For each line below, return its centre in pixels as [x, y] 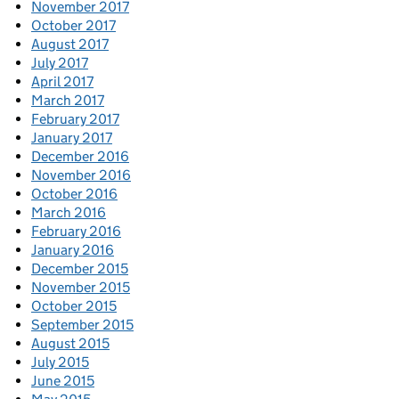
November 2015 [81, 288]
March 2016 [69, 213]
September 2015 [82, 325]
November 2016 [81, 175]
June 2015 [63, 381]
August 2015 [70, 344]
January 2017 [72, 138]
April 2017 [62, 82]
